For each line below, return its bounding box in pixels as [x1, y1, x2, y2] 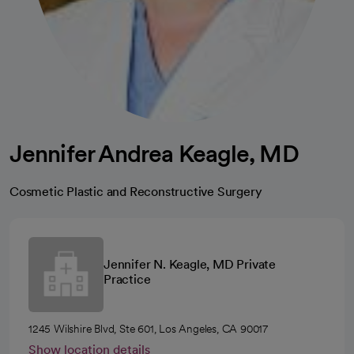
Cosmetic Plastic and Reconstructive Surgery [9, 183, 262, 199]
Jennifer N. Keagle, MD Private [104, 257, 277, 273]
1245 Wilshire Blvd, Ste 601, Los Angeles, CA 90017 [28, 322, 268, 335]
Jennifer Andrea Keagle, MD [9, 138, 299, 168]
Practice [104, 272, 151, 288]
